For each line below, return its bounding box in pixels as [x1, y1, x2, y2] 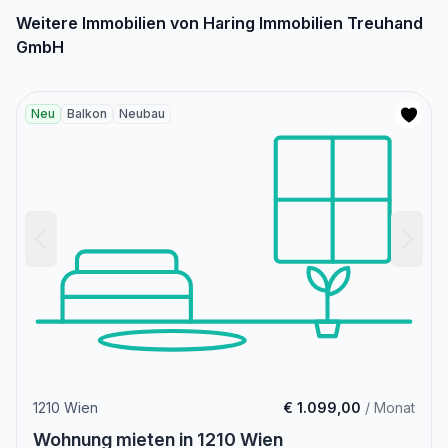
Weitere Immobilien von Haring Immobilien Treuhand [16, 13, 423, 34]
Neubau [119, 106, 165, 122]
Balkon [67, 106, 107, 122]
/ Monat [361, 399, 415, 417]
